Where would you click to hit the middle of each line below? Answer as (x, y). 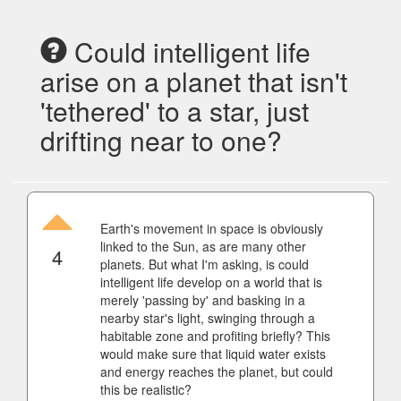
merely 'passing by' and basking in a (203, 300)
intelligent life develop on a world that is (211, 282)
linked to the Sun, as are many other (203, 246)
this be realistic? (146, 389)
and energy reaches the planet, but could (217, 371)
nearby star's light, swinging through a (208, 318)
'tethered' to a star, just (175, 111)
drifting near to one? (161, 140)
